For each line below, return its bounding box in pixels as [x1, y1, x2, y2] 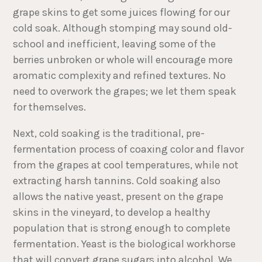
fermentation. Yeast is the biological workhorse [13, 237, 236, 251]
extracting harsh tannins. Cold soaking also [13, 174, 221, 188]
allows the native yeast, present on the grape [13, 190, 224, 204]
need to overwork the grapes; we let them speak [13, 85, 237, 98]
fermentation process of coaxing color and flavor [13, 143, 244, 156]
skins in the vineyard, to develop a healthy [13, 206, 211, 219]
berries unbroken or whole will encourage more [13, 53, 233, 67]
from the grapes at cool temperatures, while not [13, 158, 239, 172]
